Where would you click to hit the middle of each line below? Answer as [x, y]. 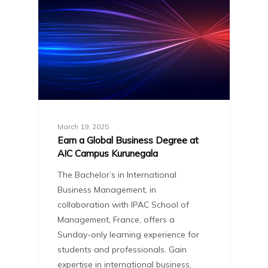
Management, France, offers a [116, 219]
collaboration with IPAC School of [124, 204]
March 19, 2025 [83, 126]
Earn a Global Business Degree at [128, 140]
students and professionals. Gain [122, 249]
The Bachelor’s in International [117, 174]
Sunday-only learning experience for [129, 234]
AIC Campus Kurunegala [108, 153]
